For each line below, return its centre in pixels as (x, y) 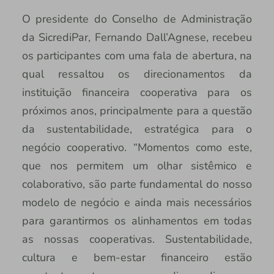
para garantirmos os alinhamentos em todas (137, 220)
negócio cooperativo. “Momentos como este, (137, 147)
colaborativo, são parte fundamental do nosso (137, 184)
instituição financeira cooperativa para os (137, 92)
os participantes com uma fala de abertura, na (137, 55)
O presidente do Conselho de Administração (137, 19)
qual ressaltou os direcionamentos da (137, 74)
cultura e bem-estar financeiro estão (137, 257)
